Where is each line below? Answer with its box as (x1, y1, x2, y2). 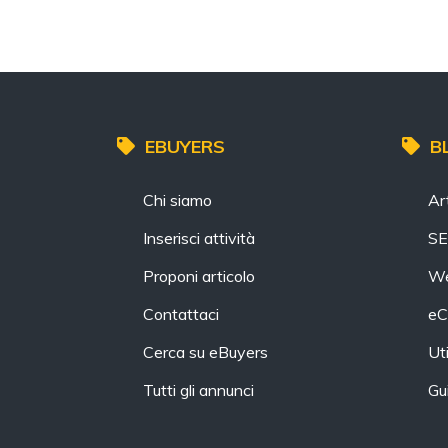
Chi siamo (143, 190, 212, 210)
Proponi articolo (143, 266, 255, 286)
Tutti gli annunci (143, 380, 254, 400)
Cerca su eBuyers (143, 342, 268, 362)
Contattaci (143, 304, 219, 324)
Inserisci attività (143, 228, 255, 248)
